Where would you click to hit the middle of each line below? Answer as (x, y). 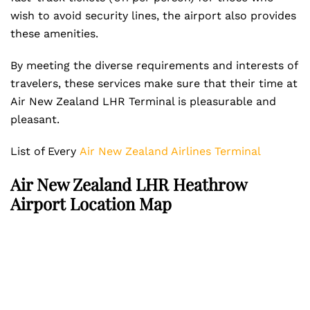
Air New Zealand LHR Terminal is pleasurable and (143, 101)
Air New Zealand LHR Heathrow (128, 184)
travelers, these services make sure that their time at (154, 83)
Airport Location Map (91, 203)
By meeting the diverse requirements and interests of (154, 65)
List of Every (45, 151)
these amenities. (56, 34)
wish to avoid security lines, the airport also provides (153, 16)
